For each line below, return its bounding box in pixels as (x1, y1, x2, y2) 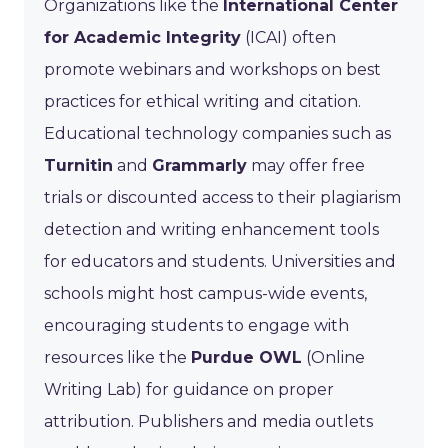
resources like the (44, 347, 191, 367)
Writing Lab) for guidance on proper (44, 379, 334, 399)
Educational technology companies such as (44, 123, 391, 143)
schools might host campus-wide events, (44, 283, 367, 303)
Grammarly (152, 155, 247, 175)
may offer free (247, 155, 365, 175)
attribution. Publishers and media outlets (44, 411, 373, 431)
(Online (302, 347, 365, 367)
